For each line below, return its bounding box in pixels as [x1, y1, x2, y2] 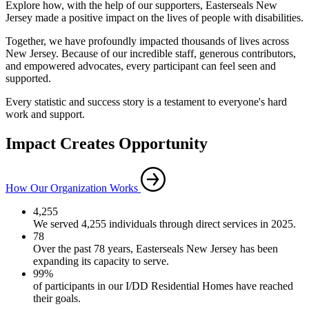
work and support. [6, 108, 85, 120]
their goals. [33, 292, 81, 304]
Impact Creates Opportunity [6, 134, 208, 152]
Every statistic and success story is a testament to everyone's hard [6, 95, 287, 108]
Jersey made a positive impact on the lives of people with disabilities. [6, 11, 303, 23]
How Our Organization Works [6, 181, 138, 194]
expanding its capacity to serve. [33, 255, 169, 267]
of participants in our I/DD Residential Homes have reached [33, 279, 293, 292]
